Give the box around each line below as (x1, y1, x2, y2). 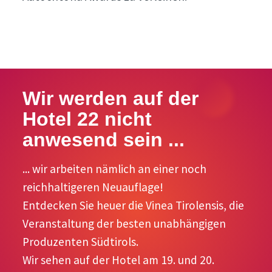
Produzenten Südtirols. (22, 234, 139, 250)
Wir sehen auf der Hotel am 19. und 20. (22, 253, 215, 268)
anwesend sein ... (22, 129, 185, 151)
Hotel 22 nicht (22, 108, 152, 131)
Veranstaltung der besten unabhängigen (22, 216, 226, 231)
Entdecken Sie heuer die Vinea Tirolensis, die (22, 198, 245, 213)
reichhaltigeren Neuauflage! (22, 180, 164, 195)
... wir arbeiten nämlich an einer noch (22, 161, 207, 177)
